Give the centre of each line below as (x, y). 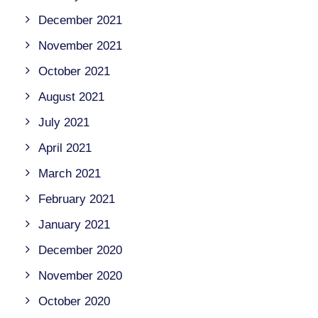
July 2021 (64, 122)
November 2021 (80, 46)
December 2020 (80, 250)
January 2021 (74, 225)
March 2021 (70, 174)
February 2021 (77, 199)
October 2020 (74, 301)
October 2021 (74, 71)
